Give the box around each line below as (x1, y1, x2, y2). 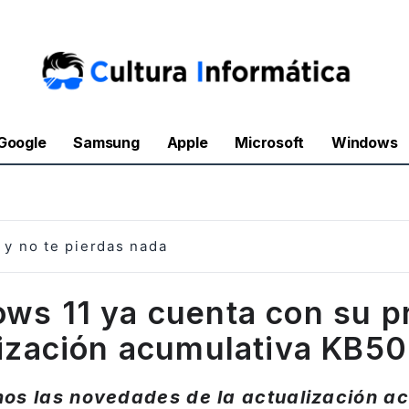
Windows (331, 133, 398, 152)
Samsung (73, 133, 140, 152)
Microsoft (235, 133, 305, 152)
